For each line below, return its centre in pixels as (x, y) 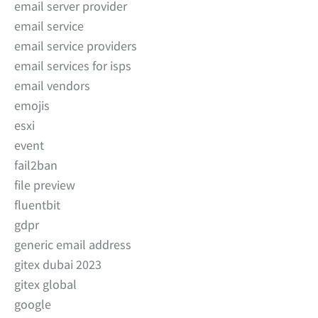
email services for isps (73, 66)
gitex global (45, 284)
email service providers (76, 46)
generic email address (73, 245)
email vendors (52, 86)
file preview (45, 185)
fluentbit (37, 205)
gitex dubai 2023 (58, 264)
